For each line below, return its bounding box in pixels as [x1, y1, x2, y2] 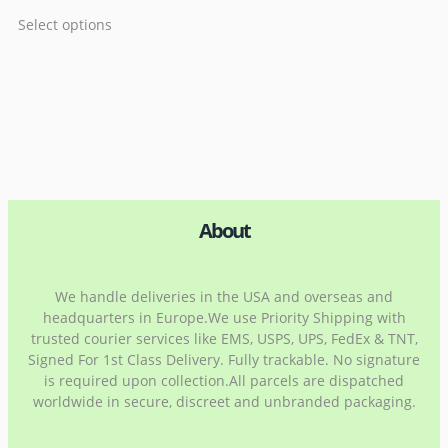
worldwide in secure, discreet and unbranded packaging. [32, 392, 416, 412]
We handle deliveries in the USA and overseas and [55, 287, 393, 307]
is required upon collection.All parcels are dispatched [44, 371, 404, 391]
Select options [18, 14, 112, 34]
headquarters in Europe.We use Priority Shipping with [42, 308, 406, 328]
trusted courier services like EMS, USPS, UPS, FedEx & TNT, [30, 329, 418, 349]
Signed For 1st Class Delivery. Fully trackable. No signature [28, 350, 420, 370]
